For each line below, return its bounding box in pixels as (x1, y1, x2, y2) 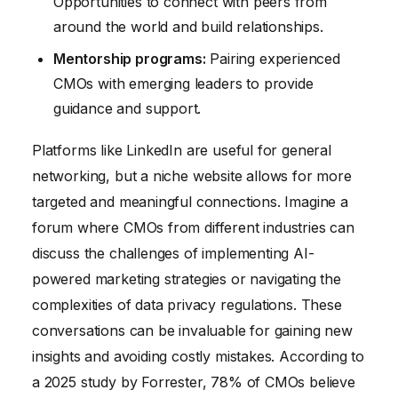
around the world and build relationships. (53, 17, 323, 36)
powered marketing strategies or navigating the (32, 269, 341, 288)
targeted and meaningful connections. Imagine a (32, 192, 348, 211)
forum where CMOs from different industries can (32, 218, 354, 236)
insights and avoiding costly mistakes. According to (32, 346, 365, 365)
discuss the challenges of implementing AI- (32, 243, 314, 262)
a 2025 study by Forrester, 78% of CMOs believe (32, 372, 355, 391)
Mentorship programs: (53, 49, 206, 68)
